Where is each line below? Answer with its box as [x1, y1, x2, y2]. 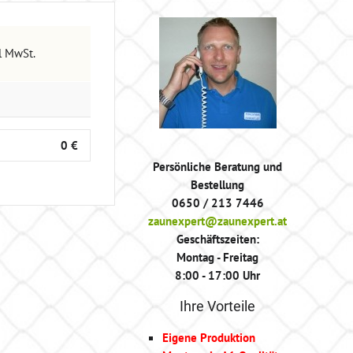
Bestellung [191, 176, 244, 192]
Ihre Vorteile [180, 298, 255, 314]
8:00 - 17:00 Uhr [175, 267, 260, 283]
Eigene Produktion [162, 329, 255, 345]
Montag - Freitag [176, 249, 258, 265]
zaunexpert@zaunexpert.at [148, 213, 287, 229]
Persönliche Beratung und [153, 158, 282, 174]
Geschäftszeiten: [176, 231, 259, 247]
